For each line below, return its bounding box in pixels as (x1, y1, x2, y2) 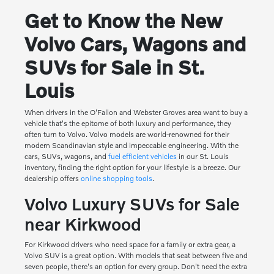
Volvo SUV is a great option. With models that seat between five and (24, 251, 248, 261)
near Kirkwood (24, 214, 141, 235)
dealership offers (24, 174, 81, 183)
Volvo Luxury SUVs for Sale (24, 194, 240, 215)
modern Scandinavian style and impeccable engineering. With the (24, 141, 239, 150)
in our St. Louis (176, 152, 229, 161)
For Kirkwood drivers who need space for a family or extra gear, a (24, 240, 235, 250)
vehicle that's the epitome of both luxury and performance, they (24, 119, 231, 128)
